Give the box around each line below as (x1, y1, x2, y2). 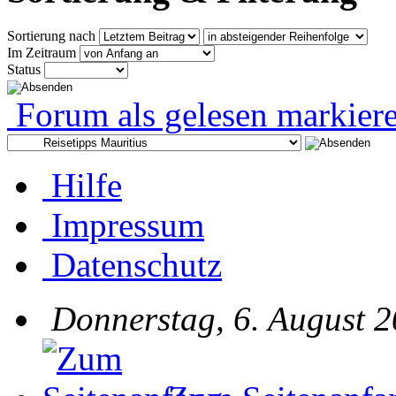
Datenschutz (51, 246, 222, 284)
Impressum (51, 206, 204, 244)
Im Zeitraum (7, 45, 76, 60)
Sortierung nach (7, 28, 95, 43)
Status (7, 62, 41, 77)
